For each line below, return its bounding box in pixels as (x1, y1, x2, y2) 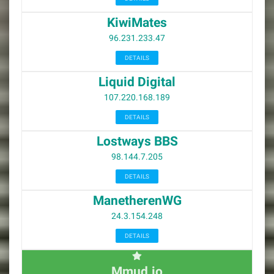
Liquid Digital (98, 75, 176, 89)
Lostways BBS (96, 134, 178, 149)
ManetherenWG (92, 193, 182, 208)
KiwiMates (107, 15, 167, 30)
